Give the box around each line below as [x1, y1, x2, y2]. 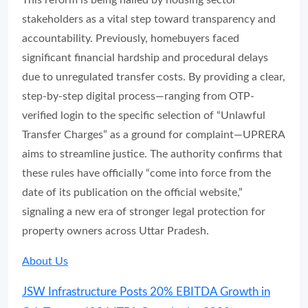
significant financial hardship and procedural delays [22, 52, 268, 64]
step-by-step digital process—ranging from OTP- [22, 91, 254, 102]
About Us [22, 256, 68, 267]
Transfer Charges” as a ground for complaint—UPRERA [22, 129, 285, 141]
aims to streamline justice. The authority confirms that [22, 148, 283, 160]
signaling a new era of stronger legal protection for [22, 206, 265, 218]
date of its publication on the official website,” [22, 187, 243, 199]
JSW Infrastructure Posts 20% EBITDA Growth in [22, 286, 270, 298]
